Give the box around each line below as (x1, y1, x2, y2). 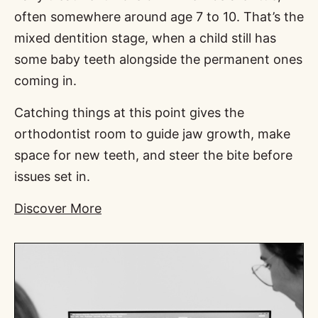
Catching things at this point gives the (14, 104, 244, 120)
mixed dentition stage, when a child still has (14, 30, 276, 45)
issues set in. (14, 168, 90, 184)
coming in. (14, 72, 77, 88)
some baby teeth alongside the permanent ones (14, 51, 302, 67)
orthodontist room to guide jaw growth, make (14, 126, 290, 141)
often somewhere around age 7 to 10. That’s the (14, 9, 304, 24)
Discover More (14, 200, 102, 216)
